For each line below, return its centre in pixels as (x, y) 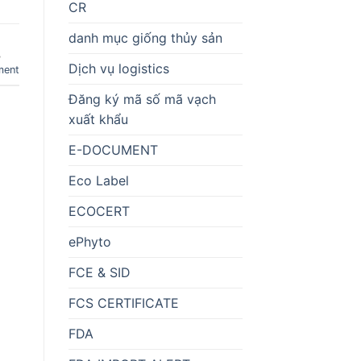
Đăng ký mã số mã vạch (142, 99)
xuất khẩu (98, 119)
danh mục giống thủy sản (145, 37)
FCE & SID (99, 272)
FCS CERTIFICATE (123, 303)
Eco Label (98, 180)
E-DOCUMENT (113, 149)
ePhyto (89, 241)
